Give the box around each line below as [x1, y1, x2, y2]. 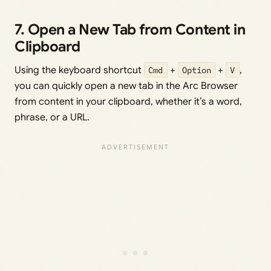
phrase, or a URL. [15, 111, 90, 124]
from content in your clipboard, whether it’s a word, [15, 96, 242, 108]
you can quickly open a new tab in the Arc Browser [15, 80, 238, 93]
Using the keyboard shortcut [15, 64, 144, 77]
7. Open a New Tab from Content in [15, 21, 246, 39]
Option [181, 64, 211, 76]
